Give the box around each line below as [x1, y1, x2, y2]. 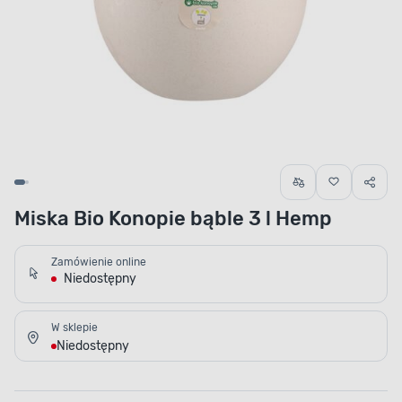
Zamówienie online [51, 256, 146, 269]
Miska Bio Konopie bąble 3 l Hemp [14, 206, 332, 232]
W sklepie [51, 321, 98, 335]
